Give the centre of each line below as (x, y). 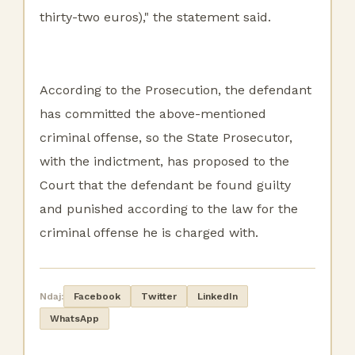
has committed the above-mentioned (153, 114)
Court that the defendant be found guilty (165, 185)
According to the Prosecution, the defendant (176, 90)
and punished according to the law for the (169, 209)
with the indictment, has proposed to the (164, 161)
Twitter (159, 296)
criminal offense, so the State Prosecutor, (166, 137)
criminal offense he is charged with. (149, 233)
